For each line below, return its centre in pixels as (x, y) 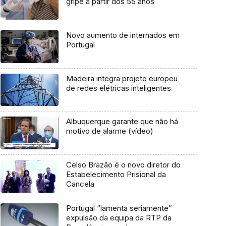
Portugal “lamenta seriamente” (119, 208)
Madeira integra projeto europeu (122, 78)
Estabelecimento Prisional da (116, 175)
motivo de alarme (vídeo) (109, 131)
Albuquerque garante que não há (122, 122)
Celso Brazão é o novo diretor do (123, 165)
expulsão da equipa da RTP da (119, 217)
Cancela (80, 184)
